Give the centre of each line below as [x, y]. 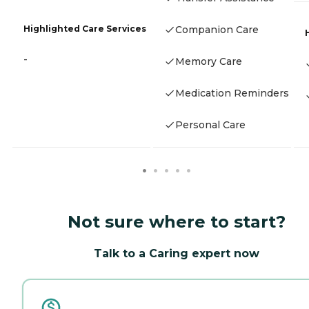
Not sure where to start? [177, 221]
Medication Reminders [232, 93]
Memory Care [209, 61]
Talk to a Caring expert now [177, 253]
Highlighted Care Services [85, 28]
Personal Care [210, 124]
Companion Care [217, 29]
